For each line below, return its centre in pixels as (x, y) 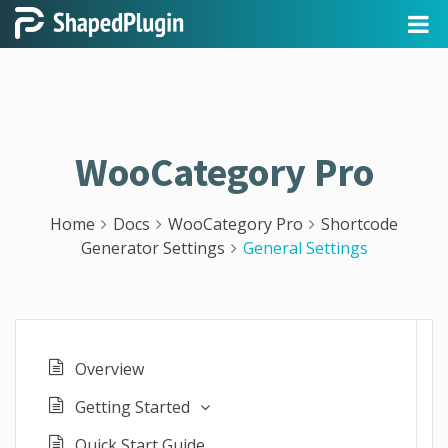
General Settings (305, 248)
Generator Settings (152, 248)
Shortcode (359, 224)
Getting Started (132, 407)
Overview (109, 369)
